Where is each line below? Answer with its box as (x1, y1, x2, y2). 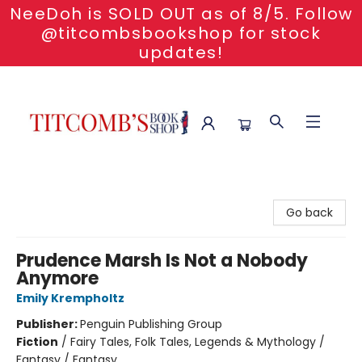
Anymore (16, 266, 99, 291)
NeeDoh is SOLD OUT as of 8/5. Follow (9, 2, 353, 25)
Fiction (16, 334, 58, 350)
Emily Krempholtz (16, 290, 124, 306)
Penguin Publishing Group (80, 316, 222, 332)
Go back (286, 204, 333, 221)
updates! (139, 41, 223, 64)
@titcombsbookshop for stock (40, 22, 322, 44)
